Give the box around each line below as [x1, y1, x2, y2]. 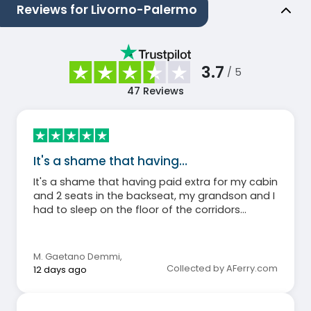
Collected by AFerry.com [167, 261, 278, 275]
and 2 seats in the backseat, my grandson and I [33, 188, 275, 203]
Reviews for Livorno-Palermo [17, 1, 197, 19]
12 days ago [33, 262, 87, 276]
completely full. [33, 230, 110, 244]
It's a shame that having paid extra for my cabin [33, 174, 278, 189]
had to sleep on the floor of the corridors [33, 202, 240, 217]
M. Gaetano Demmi [33, 249, 120, 263]
